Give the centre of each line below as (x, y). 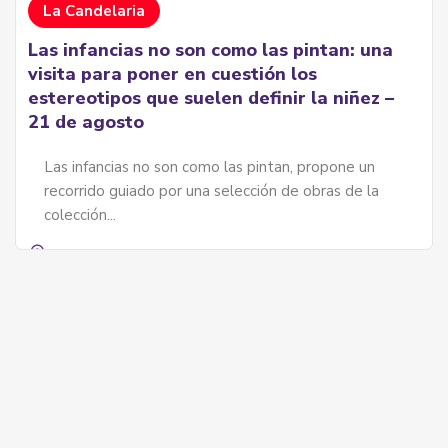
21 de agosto (86, 121)
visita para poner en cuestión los (172, 73)
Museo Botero (109, 255)
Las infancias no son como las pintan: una (210, 49)
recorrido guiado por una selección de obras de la (211, 190)
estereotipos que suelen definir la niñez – (211, 97)
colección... (80, 214)
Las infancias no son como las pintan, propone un (209, 166)
